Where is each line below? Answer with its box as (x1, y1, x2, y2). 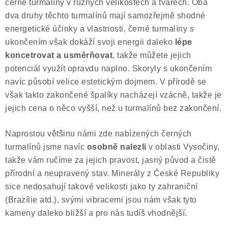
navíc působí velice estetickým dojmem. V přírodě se (5, 77, 207, 86)
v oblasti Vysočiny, (146, 142, 220, 151)
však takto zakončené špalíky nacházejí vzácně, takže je (5, 91, 222, 99)
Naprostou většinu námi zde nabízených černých (5, 129, 192, 138)
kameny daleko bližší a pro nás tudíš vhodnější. (5, 209, 187, 217)
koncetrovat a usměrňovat (5, 51, 112, 60)
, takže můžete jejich (112, 51, 191, 60)
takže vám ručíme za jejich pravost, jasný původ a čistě (5, 156, 216, 164)
